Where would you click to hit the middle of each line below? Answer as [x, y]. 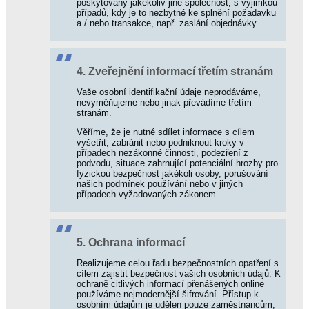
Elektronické [46, 88]
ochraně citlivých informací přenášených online [170, 284]
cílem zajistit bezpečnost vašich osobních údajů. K [179, 274]
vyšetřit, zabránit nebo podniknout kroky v [160, 142]
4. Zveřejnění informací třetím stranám [175, 71]
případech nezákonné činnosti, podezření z [162, 152]
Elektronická [46, 128]
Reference [41, 178]
